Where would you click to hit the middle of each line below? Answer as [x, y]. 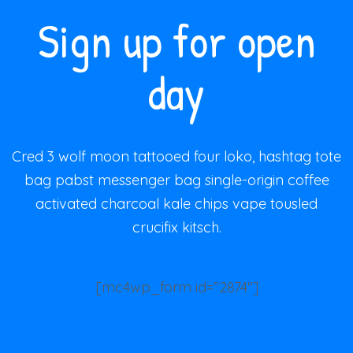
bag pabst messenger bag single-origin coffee [176, 180]
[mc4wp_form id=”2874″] [176, 287]
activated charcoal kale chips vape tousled [176, 203]
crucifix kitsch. [176, 227]
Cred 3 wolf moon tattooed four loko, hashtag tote [176, 156]
